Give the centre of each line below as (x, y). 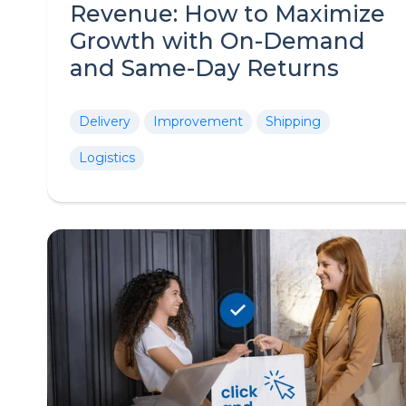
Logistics (107, 158)
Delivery (105, 121)
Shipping (293, 121)
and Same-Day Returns (204, 68)
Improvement (198, 121)
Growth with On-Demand (217, 41)
